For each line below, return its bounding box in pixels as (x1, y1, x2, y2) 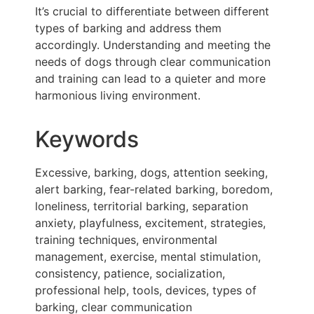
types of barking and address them (35, 21, 221, 36)
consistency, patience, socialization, (35, 266, 225, 281)
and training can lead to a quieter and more (35, 71, 266, 86)
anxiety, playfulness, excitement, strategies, (35, 216, 266, 231)
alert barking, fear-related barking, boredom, (35, 182, 273, 197)
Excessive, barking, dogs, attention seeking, (35, 165, 268, 180)
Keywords (35, 125, 139, 153)
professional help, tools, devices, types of (35, 283, 257, 298)
